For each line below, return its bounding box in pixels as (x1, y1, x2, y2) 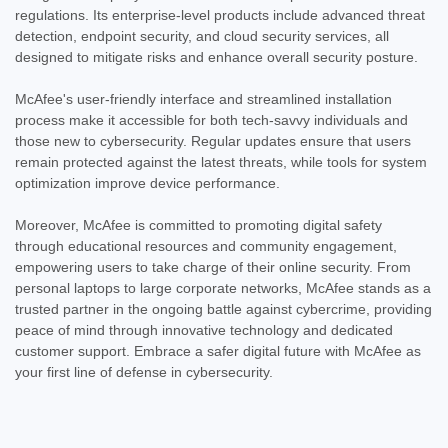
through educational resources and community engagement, (15, 237, 397, 254)
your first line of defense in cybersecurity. (15, 363, 273, 380)
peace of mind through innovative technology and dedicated (15, 321, 393, 338)
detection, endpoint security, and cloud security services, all (15, 27, 389, 44)
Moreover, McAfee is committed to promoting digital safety (15, 216, 382, 233)
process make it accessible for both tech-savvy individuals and (15, 111, 408, 128)
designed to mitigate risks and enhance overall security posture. (15, 48, 418, 65)
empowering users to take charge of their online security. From (15, 258, 411, 275)
